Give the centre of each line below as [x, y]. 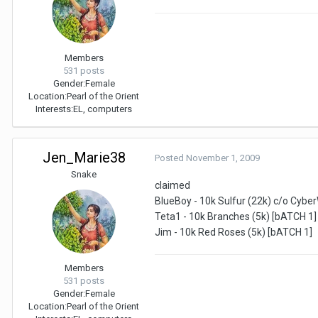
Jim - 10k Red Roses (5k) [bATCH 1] [234, 232]
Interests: [54, 109]
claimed [172, 185]
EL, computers [103, 109]
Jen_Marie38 [84, 157]
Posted [170, 158]
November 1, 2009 [223, 158]
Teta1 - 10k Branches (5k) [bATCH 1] [236, 216]
